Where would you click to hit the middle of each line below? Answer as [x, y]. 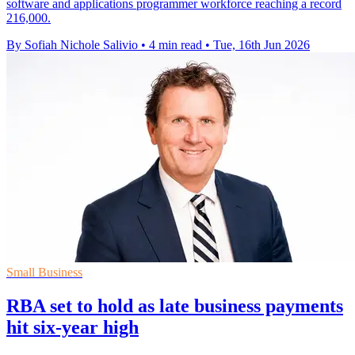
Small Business [44, 272]
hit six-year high [73, 327]
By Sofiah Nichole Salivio [72, 44]
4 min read [176, 44]
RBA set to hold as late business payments [175, 305]
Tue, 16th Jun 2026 [261, 44]
